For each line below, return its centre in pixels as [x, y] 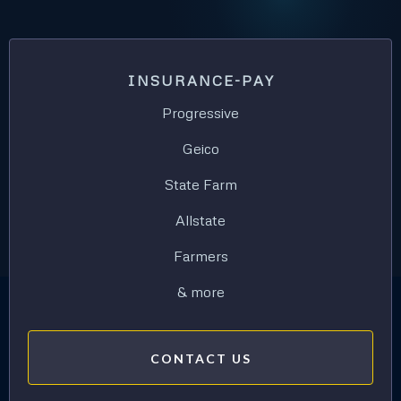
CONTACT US [200, 359]
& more [200, 292]
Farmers [200, 256]
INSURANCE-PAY [200, 81]
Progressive [200, 113]
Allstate [200, 221]
